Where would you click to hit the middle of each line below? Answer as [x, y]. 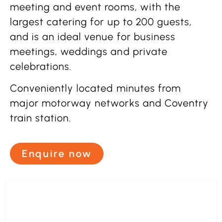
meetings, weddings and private [89, 51]
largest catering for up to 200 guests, [101, 22]
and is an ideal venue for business [93, 36]
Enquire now [57, 153]
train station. [41, 118]
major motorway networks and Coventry [109, 103]
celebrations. [41, 66]
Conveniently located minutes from [95, 88]
